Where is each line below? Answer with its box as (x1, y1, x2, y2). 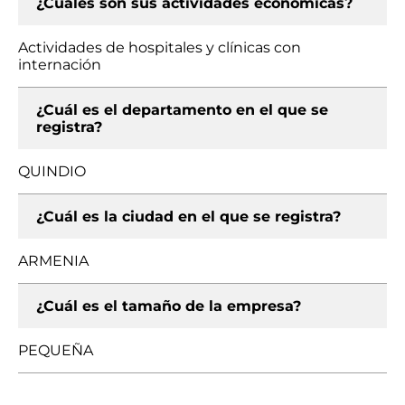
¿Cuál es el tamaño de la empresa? (36, 297, 301, 315)
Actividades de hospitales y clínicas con (18, 39, 301, 56)
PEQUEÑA (18, 342, 93, 359)
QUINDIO (18, 163, 86, 180)
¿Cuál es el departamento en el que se (36, 101, 328, 118)
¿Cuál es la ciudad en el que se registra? (36, 208, 341, 225)
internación (18, 56, 101, 73)
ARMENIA (18, 252, 89, 269)
